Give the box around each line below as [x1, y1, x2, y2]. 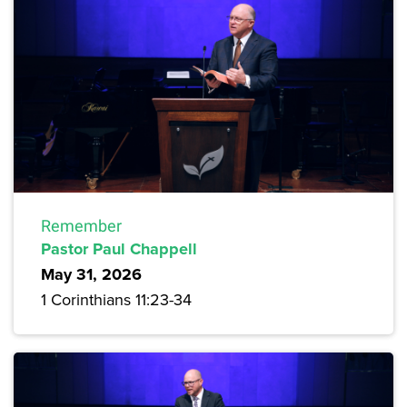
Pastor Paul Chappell [41, 236, 197, 261]
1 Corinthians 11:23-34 [41, 287, 192, 311]
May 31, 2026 [41, 262, 142, 286]
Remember [41, 215, 122, 235]
